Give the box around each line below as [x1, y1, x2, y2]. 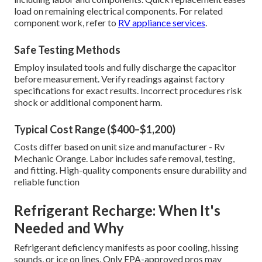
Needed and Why [14, 219, 124, 237]
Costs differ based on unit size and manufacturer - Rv [14, 141, 225, 153]
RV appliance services [118, 17, 205, 29]
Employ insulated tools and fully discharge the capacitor [14, 61, 236, 73]
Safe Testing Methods [14, 43, 120, 57]
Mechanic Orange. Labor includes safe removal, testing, [14, 153, 235, 164]
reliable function [14, 176, 80, 188]
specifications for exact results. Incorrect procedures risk [14, 85, 242, 96]
